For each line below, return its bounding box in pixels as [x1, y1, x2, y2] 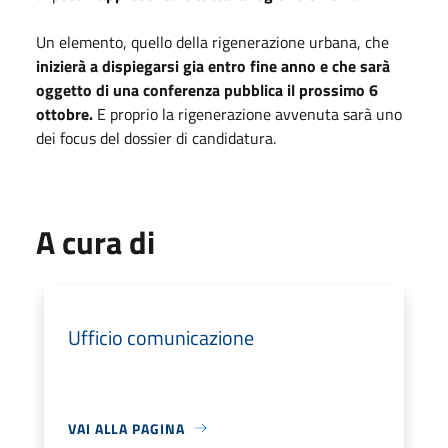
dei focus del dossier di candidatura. [36, 125, 276, 150]
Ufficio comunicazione [68, 321, 254, 353]
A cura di [36, 217, 155, 266]
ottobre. [36, 101, 93, 126]
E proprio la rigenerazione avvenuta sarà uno [93, 101, 402, 126]
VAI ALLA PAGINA [68, 417, 185, 439]
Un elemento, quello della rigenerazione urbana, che [36, 29, 389, 54]
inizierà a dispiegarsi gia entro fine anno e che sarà [36, 53, 390, 78]
